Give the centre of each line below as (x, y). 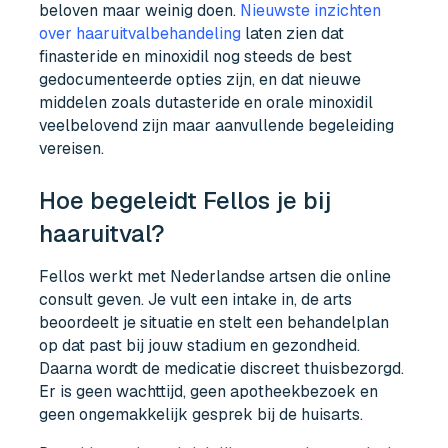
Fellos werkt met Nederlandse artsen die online (215, 277)
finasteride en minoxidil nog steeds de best (196, 56)
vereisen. (72, 148)
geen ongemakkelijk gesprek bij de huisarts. (201, 415)
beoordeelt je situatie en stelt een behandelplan (214, 323)
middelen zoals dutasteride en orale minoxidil (206, 102)
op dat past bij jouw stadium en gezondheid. (200, 346)
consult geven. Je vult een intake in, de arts (196, 300)
